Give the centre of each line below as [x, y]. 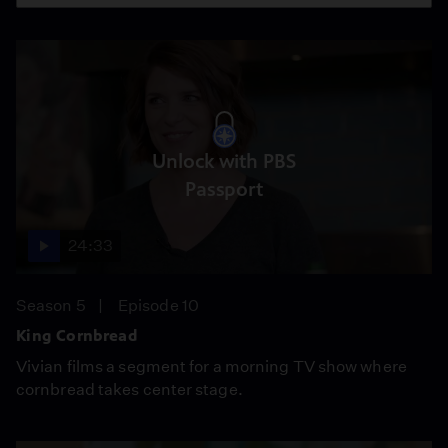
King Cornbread [77, 335]
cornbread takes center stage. [129, 389]
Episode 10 [158, 305]
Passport [224, 189]
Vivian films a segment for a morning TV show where [211, 366]
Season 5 [51, 305]
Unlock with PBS [224, 161]
